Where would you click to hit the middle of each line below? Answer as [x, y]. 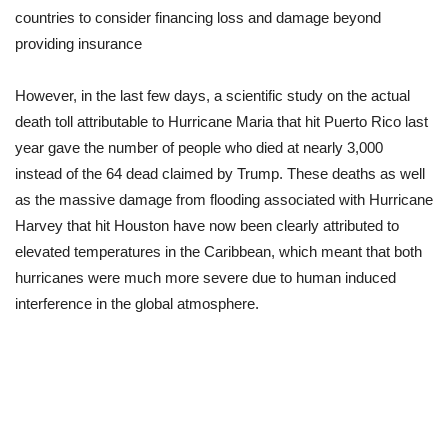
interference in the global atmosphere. [137, 304]
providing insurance [78, 44]
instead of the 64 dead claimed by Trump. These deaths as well [220, 174]
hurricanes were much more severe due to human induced [205, 278]
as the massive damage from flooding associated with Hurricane [224, 200]
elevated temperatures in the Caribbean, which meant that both [218, 252]
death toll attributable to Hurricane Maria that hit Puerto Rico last [221, 122]
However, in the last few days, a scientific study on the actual [212, 96]
